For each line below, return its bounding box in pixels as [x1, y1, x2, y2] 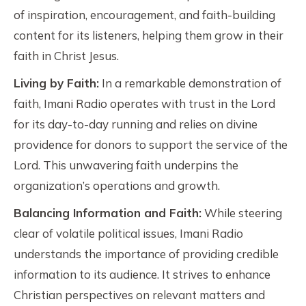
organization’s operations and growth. [14, 178, 220, 193]
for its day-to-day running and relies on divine [14, 117, 258, 131]
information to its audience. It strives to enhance [14, 267, 270, 281]
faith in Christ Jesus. [14, 48, 119, 63]
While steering [201, 206, 282, 220]
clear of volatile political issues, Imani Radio [14, 226, 243, 240]
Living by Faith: [14, 76, 99, 90]
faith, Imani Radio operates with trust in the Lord [14, 96, 275, 111]
